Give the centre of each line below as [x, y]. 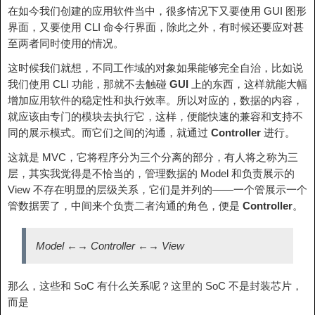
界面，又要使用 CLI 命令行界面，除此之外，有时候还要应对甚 [156, 27]
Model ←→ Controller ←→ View [110, 246]
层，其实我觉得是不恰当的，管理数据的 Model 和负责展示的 [151, 173]
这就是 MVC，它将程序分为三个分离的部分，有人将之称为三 [153, 157]
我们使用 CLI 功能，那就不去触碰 [89, 84]
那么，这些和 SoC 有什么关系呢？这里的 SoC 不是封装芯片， [155, 286]
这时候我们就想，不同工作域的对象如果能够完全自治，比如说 [155, 68]
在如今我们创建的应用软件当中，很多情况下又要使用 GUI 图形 [157, 11]
